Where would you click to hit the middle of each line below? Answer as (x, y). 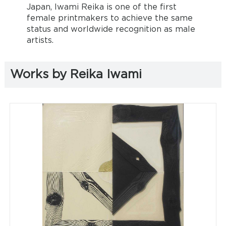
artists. (40, 40)
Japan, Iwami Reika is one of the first (101, 7)
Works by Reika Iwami (76, 74)
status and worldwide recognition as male (111, 29)
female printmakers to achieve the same (109, 18)
